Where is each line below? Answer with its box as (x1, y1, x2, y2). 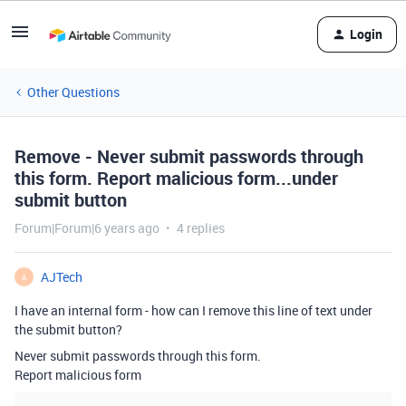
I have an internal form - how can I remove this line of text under (14, 302, 372, 319)
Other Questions (27, 83, 120, 101)
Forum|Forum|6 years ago (14, 219, 159, 237)
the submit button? (14, 321, 122, 338)
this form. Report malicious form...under (14, 166, 338, 190)
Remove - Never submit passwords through (14, 144, 363, 169)
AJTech (41, 268, 82, 285)
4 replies (177, 219, 225, 237)
